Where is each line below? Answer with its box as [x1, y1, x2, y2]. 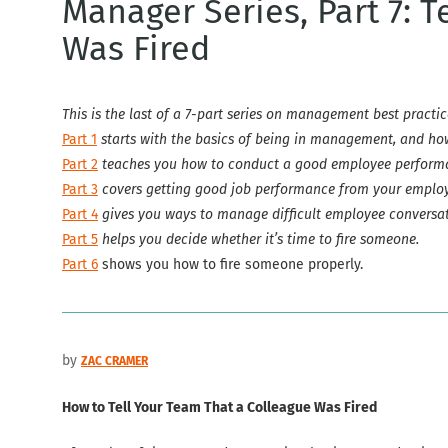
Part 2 [62, 155, 98, 173]
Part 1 [62, 130, 97, 148]
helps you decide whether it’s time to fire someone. [102, 230, 419, 248]
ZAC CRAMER [81, 353, 148, 368]
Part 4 [62, 205, 98, 223]
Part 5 [62, 230, 98, 248]
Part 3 [62, 180, 98, 198]
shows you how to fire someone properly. [98, 255, 363, 273]
